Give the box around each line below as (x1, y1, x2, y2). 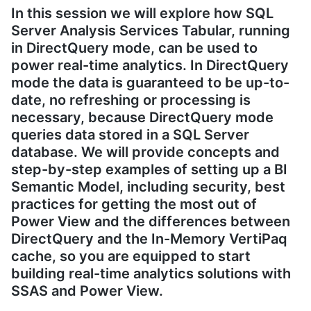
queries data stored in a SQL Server (11, 126, 249, 143)
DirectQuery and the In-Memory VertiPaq (11, 230, 287, 247)
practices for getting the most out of (11, 195, 257, 212)
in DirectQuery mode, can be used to (11, 39, 258, 56)
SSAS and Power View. (11, 282, 163, 299)
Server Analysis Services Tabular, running (11, 22, 290, 39)
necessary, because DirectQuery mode (11, 108, 274, 126)
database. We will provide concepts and (11, 143, 280, 160)
